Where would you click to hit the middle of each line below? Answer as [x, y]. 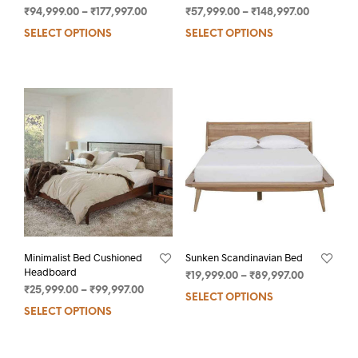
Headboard [50, 272]
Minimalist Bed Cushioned [83, 258]
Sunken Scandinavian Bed [244, 258]
